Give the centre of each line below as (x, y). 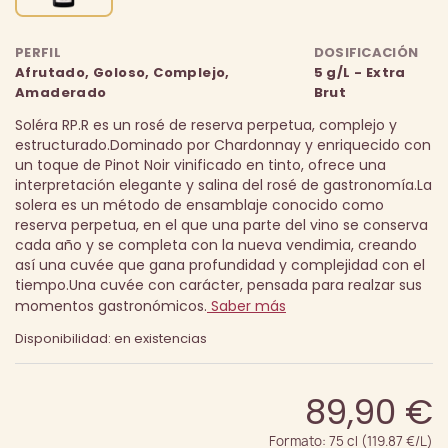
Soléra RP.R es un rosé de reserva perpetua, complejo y (206, 125)
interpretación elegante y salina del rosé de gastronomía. (216, 185)
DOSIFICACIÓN (366, 53)
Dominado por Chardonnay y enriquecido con (270, 145)
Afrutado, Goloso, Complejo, (122, 73)
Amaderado (61, 93)
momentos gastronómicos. (111, 306)
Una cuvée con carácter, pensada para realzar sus (245, 285)
